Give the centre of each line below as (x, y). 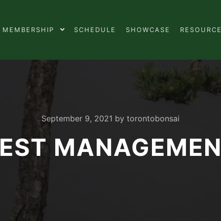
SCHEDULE (95, 30)
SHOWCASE (148, 30)
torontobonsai (153, 118)
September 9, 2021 (77, 118)
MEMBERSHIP (28, 30)
